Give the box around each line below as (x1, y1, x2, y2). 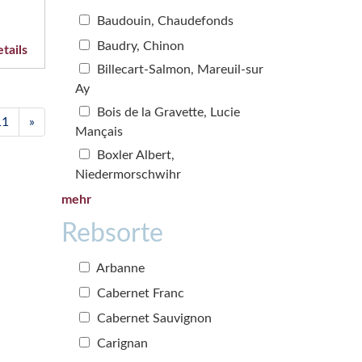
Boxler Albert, (94, 148, 175, 162)
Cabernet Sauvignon (94, 311, 212, 325)
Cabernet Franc (94, 286, 184, 300)
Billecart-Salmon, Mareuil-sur (94, 62, 263, 76)
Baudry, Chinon (94, 39, 184, 53)
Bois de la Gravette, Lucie (94, 105, 240, 119)
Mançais (75, 124, 123, 138)
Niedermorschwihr (75, 167, 181, 181)
